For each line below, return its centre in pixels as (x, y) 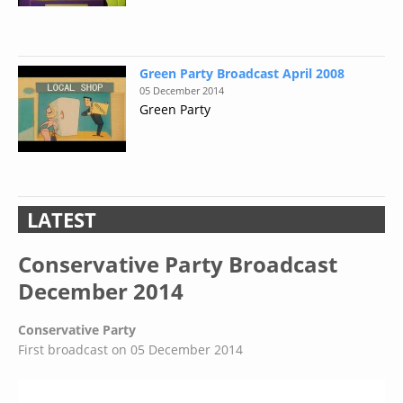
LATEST (62, 219)
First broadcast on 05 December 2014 (130, 349)
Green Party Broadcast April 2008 (242, 73)
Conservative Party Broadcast (178, 264)
